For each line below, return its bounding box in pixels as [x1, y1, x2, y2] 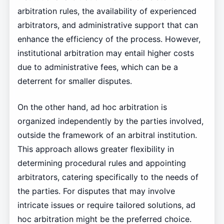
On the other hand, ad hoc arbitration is [17, 101, 167, 112]
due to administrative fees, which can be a [17, 61, 178, 72]
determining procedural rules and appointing [17, 157, 186, 168]
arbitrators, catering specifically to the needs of [17, 171, 198, 182]
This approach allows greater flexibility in [17, 143, 174, 154]
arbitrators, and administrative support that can [17, 19, 198, 30]
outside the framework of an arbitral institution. [17, 129, 197, 140]
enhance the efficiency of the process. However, [17, 33, 200, 44]
